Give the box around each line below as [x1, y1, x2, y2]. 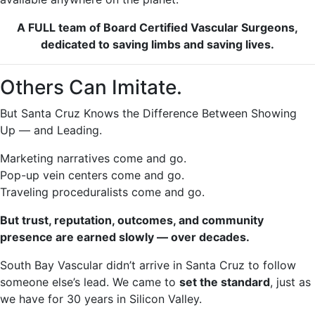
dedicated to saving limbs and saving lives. [41, 37, 274, 51]
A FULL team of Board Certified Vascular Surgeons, [17, 20, 298, 34]
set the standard [179, 275, 270, 289]
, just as [270, 275, 311, 289]
